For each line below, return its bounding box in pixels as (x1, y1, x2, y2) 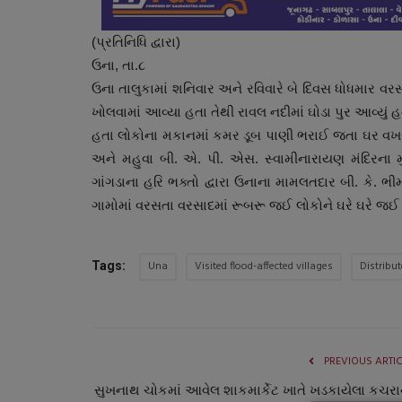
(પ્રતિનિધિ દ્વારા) (92, 33, 180, 49)
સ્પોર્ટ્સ (159, 204, 188, 221)
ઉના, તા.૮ (92, 57, 145, 73)
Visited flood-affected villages (195, 257, 333, 275)
